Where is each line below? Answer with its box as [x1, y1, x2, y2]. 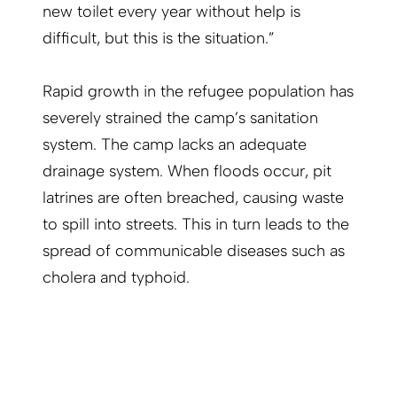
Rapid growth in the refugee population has [43, 82, 354, 102]
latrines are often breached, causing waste [43, 188, 344, 208]
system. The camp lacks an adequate [43, 135, 307, 155]
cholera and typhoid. [43, 268, 190, 288]
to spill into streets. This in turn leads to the [43, 214, 349, 235]
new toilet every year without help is [43, 2, 300, 22]
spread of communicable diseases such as [43, 241, 345, 261]
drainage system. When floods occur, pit [43, 161, 331, 182]
